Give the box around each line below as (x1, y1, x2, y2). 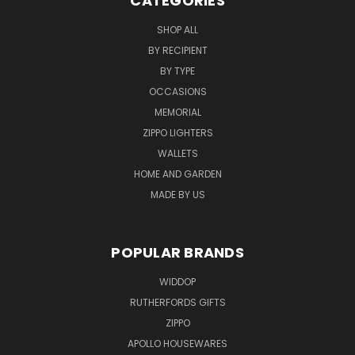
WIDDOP (159, 275, 196, 289)
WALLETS (157, 147, 198, 161)
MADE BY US (150, 188, 205, 202)
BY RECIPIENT (147, 44, 208, 58)
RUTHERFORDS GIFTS (129, 296, 226, 310)
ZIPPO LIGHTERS (142, 126, 213, 140)
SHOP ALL (157, 23, 198, 37)
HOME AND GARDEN (133, 167, 222, 181)
